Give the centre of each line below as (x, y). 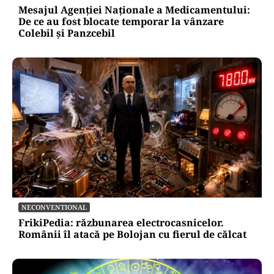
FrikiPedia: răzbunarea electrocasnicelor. (121, 222)
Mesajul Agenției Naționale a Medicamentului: (134, 9)
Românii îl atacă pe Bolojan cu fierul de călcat (132, 234)
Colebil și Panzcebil (67, 33)
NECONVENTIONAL (54, 207)
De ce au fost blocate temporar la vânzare (121, 21)
